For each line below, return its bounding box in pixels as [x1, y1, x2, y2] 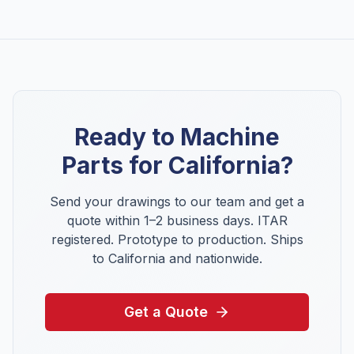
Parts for [61, 151, 168, 179]
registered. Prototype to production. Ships [51, 232, 303, 247]
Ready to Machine [74, 122, 280, 151]
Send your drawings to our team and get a [50, 194, 304, 209]
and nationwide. [164, 250, 262, 266]
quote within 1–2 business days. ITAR [66, 213, 288, 228]
